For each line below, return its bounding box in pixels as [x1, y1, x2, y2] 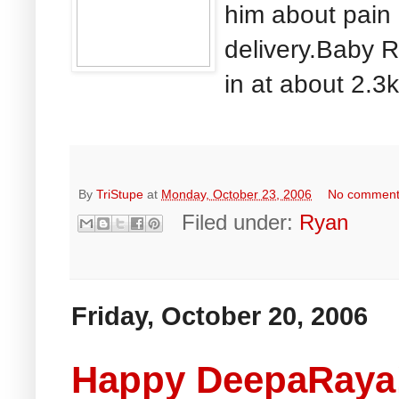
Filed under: [182, 209, 300, 234]
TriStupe [96, 186, 143, 201]
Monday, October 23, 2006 [161, 186, 312, 201]
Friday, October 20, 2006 [71, 301, 368, 330]
